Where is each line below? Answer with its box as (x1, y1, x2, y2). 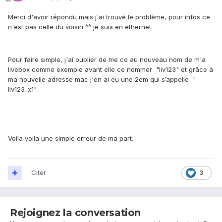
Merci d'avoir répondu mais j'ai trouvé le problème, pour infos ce (8, 13, 210, 21)
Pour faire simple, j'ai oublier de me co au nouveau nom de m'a (8, 55, 206, 64)
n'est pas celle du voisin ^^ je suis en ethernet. (8, 23, 153, 31)
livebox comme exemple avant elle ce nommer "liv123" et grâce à (8, 65, 213, 74)
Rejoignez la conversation (10, 207, 141, 219)
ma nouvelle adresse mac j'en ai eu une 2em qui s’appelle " (8, 75, 196, 84)
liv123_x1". (8, 85, 38, 94)
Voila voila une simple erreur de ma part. (8, 134, 135, 143)
